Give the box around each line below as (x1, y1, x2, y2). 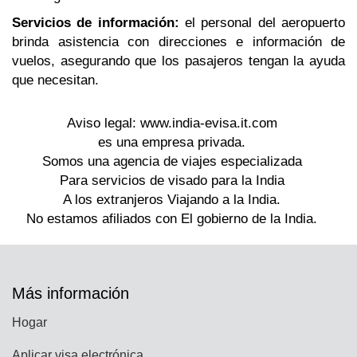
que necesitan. (12, 73, 99, 88)
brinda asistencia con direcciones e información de (12, 34, 345, 49)
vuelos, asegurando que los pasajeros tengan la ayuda (12, 53, 345, 69)
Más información (12, 284, 129, 302)
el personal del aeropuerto (178, 15, 346, 30)
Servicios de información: (12, 15, 179, 30)
